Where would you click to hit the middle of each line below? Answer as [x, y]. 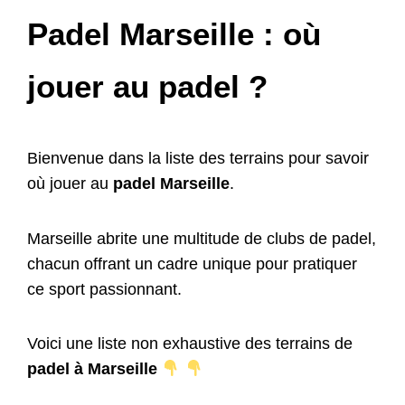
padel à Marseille [92, 369]
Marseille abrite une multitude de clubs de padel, [202, 238]
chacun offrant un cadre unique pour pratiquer [192, 264]
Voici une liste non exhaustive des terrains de [190, 344]
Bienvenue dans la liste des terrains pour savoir [198, 159]
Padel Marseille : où [174, 34]
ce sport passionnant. [104, 289]
